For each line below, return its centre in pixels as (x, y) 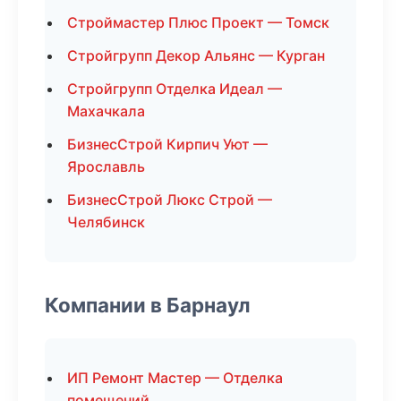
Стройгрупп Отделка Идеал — (175, 89)
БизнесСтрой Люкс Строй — (170, 200)
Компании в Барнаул (148, 305)
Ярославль (106, 166)
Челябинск (106, 222)
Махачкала (106, 111)
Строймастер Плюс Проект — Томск (198, 22)
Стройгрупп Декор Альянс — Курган (196, 55)
